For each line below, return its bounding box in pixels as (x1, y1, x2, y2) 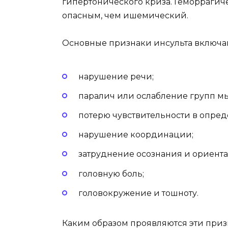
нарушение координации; (78, 130, 193, 140)
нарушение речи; (78, 71, 154, 81)
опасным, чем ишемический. (62, 11, 188, 21)
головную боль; (78, 168, 144, 179)
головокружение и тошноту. (78, 188, 198, 198)
